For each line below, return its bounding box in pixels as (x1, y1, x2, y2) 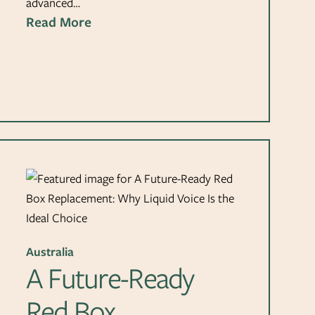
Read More (25, 12, 91, 32)
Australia (25, 243, 74, 260)
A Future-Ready (25, 257, 194, 299)
